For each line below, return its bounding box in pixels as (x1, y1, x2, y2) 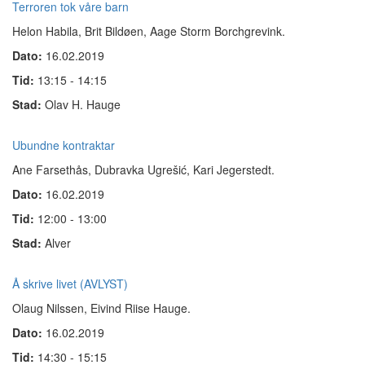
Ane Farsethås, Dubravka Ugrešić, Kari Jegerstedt (12, 161, 271, 178)
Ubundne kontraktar (12, 137, 115, 153)
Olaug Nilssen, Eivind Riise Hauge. (12, 300, 191, 316)
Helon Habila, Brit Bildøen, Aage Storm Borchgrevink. (12, 23, 285, 39)
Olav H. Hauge (45, 96, 121, 112)
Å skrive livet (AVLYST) (12, 275, 128, 292)
